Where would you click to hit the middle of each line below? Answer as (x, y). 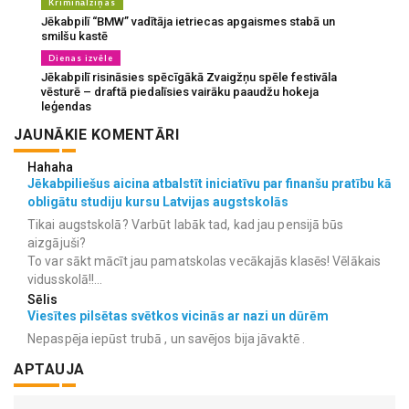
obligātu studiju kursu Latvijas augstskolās (158, 201)
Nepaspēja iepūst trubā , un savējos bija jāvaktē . (167, 338)
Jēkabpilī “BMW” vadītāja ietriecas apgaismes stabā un (188, 21)
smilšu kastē (74, 36)
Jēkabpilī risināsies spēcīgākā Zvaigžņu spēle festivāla (189, 77)
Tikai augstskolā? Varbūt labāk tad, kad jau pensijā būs (186, 224)
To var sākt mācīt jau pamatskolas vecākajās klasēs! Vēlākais (204, 261)
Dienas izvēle (81, 58)
